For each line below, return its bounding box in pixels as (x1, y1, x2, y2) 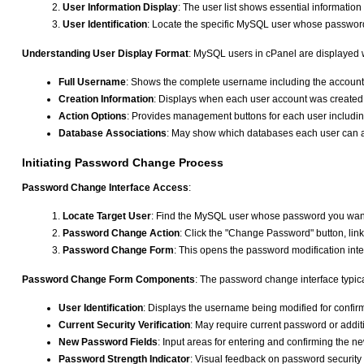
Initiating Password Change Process (22, 156, 223, 170)
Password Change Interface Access (22, 181, 188, 193)
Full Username (58, 76, 126, 89)
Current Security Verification (58, 318, 190, 331)
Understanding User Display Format (22, 48, 188, 60)
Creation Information (58, 93, 154, 106)
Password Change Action (63, 227, 180, 239)
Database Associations (58, 128, 167, 140)
